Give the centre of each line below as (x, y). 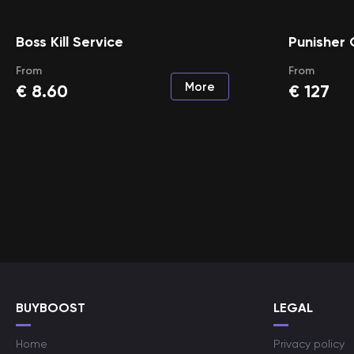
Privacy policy (309, 344)
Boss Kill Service (70, 42)
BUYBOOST (51, 308)
